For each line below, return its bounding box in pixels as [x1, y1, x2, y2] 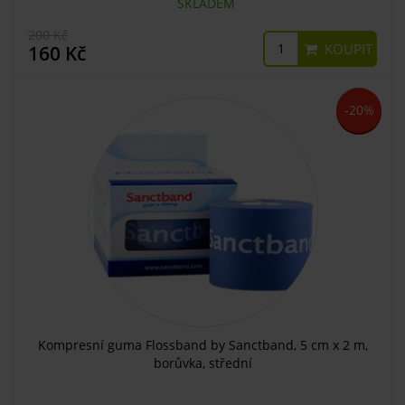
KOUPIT [321, 39, 372, 58]
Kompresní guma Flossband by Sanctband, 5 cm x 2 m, [37, 335, 368, 353]
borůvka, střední [153, 353, 252, 372]
